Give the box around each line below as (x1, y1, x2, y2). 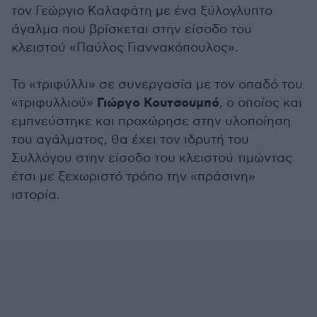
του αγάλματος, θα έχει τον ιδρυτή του (11, 132, 249, 147)
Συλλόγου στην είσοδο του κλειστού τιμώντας (11, 151, 292, 166)
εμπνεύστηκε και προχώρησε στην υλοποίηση (11, 114, 291, 129)
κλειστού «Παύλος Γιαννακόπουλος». (11, 40, 238, 55)
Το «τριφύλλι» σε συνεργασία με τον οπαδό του (11, 77, 303, 92)
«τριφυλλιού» (11, 96, 97, 110)
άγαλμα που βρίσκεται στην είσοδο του (11, 22, 252, 37)
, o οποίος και (219, 96, 302, 110)
